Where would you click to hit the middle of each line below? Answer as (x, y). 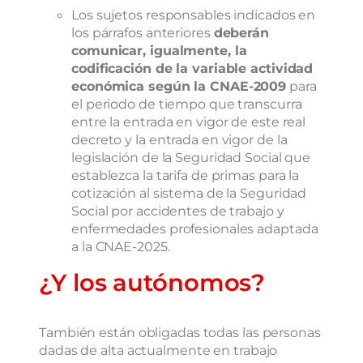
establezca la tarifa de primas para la (186, 175)
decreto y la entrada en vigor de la (179, 139)
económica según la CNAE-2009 (179, 85)
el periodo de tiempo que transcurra (187, 103)
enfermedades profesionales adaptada (195, 228)
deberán (241, 32)
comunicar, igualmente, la (159, 50)
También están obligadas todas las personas (180, 332)
